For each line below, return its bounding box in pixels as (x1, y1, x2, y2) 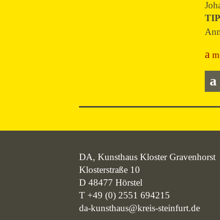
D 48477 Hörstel (79, 177, 143, 188)
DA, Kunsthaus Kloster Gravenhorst (79, 151, 216, 162)
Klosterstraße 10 (79, 164, 140, 175)
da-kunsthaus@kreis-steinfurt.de (79, 202, 200, 213)
